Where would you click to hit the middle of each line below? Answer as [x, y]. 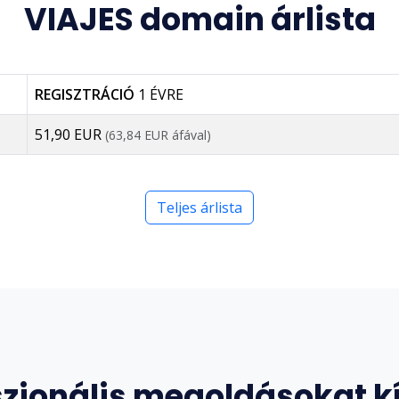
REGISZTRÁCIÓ [86, 94]
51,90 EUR [70, 134]
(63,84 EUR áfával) [158, 135]
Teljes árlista [199, 208]
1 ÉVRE [161, 94]
